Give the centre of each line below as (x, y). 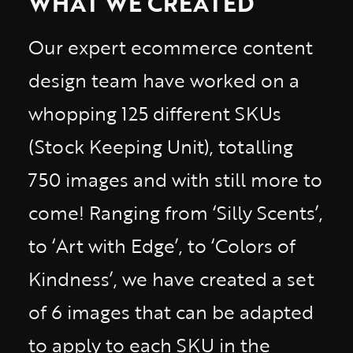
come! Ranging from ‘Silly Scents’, (176, 212)
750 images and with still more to (175, 179)
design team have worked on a (164, 80)
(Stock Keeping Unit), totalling (161, 146)
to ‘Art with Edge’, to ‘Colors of (162, 245)
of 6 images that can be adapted (171, 312)
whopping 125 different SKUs (155, 113)
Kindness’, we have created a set (171, 279)
